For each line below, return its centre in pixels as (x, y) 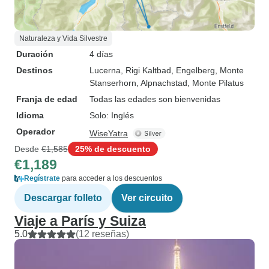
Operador (35, 131)
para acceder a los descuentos (111, 178)
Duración (35, 54)
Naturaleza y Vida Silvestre (63, 38)
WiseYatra (109, 133)
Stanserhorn (113, 83)
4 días (101, 54)
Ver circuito (147, 198)
